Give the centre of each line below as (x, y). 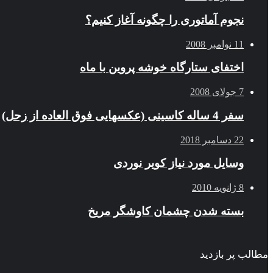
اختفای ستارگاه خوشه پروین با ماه (162, 68)
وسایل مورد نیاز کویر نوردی (179, 163)
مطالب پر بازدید (234, 254)
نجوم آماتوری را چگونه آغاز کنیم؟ (165, 20)
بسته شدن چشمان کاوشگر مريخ (166, 211)
